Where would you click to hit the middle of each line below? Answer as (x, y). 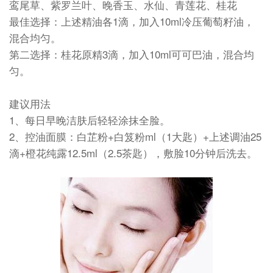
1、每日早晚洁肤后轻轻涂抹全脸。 (90, 120)
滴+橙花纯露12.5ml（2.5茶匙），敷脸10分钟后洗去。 (133, 153)
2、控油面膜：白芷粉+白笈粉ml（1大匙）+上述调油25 (135, 136)
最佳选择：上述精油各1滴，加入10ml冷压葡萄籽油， (132, 21)
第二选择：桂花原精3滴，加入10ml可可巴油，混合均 (132, 54)
